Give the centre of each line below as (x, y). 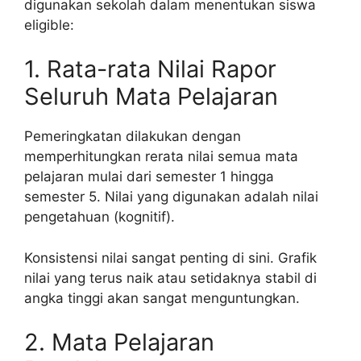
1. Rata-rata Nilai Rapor (150, 69)
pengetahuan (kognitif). (100, 217)
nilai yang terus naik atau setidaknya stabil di (170, 278)
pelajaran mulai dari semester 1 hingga (149, 177)
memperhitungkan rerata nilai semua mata (161, 157)
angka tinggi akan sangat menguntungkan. (162, 298)
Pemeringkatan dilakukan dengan (133, 137)
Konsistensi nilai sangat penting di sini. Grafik (170, 257)
